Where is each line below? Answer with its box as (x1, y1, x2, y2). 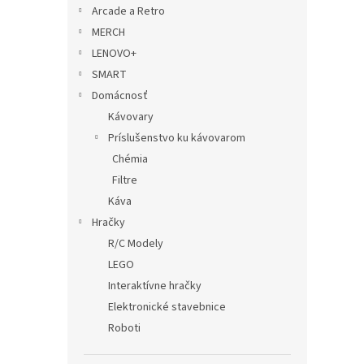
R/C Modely (108, 235, 163, 252)
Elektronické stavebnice (108, 298, 226, 315)
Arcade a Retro (92, 2, 165, 19)
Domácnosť (92, 87, 148, 104)
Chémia (112, 150, 148, 167)
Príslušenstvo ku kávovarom (108, 129, 245, 146)
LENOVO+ (92, 45, 136, 62)
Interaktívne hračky (108, 277, 201, 294)
